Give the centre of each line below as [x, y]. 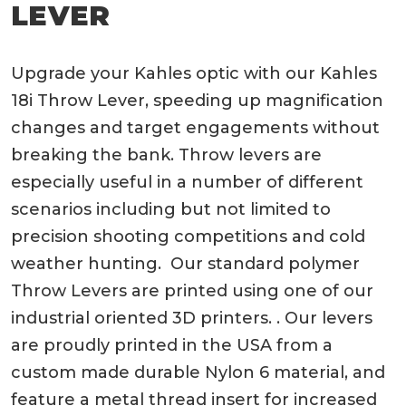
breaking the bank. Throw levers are [166, 155]
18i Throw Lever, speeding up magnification [197, 100]
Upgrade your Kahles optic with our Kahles [194, 73]
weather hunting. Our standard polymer [185, 263]
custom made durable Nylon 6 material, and [198, 372]
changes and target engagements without [195, 127]
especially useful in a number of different [187, 182]
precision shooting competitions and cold [188, 236]
